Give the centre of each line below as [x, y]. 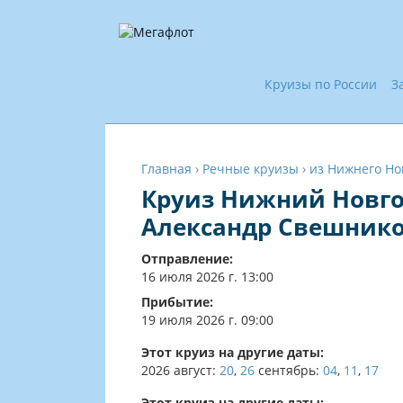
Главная [166, 169]
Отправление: [187, 259]
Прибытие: [177, 302]
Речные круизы [251, 169]
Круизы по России [321, 84]
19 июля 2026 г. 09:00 [207, 320]
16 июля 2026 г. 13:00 [207, 277]
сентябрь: [289, 370]
